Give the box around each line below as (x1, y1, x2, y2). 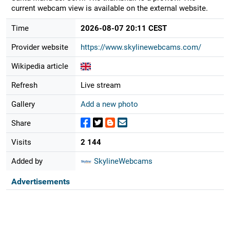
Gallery (11, 99, 35, 109)
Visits (11, 137, 31, 147)
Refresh (11, 80, 37, 90)
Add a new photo (80, 99, 138, 109)
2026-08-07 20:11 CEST (80, 23, 167, 33)
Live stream (80, 80, 121, 90)
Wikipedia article (11, 61, 68, 71)
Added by (11, 156, 43, 166)
